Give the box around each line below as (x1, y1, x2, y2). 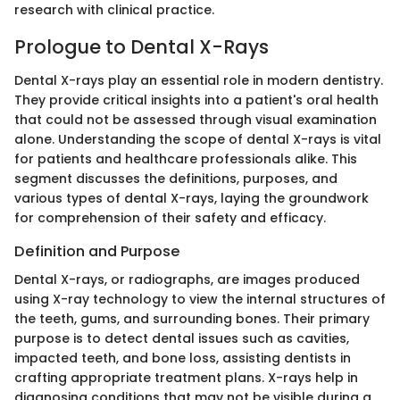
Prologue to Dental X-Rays (14, 33, 269, 60)
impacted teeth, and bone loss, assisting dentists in (14, 349, 351, 368)
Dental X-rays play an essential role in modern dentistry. (14, 71, 383, 89)
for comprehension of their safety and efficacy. (14, 209, 326, 227)
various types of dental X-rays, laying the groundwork (14, 189, 369, 207)
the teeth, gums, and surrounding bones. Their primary (14, 310, 370, 329)
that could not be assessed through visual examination (14, 111, 377, 129)
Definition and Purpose (14, 241, 180, 262)
